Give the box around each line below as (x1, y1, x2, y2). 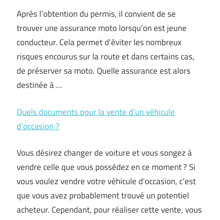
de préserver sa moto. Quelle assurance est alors (17, 64, 191, 77)
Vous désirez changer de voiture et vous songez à (17, 146, 192, 159)
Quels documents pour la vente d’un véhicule (17, 105, 175, 118)
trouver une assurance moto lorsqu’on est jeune (17, 22, 187, 34)
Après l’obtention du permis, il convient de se (17, 7, 176, 20)
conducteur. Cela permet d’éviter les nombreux (17, 36, 182, 49)
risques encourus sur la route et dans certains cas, (17, 50, 194, 63)
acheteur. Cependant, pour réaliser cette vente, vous (17, 203, 202, 216)
